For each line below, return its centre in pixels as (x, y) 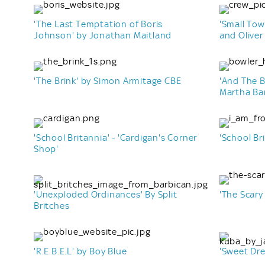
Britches (52, 206)
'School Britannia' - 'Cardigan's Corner (116, 138)
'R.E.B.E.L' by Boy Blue (80, 251)
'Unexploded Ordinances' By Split (106, 194)
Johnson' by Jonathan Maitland (103, 35)
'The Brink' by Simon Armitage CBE (108, 81)
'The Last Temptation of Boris (98, 24)
